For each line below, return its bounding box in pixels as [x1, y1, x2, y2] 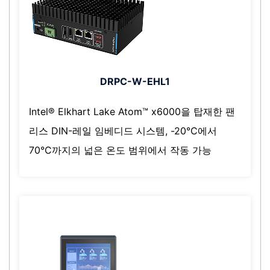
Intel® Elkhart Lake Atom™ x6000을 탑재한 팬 [29, 105, 235, 118]
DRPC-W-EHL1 [100, 75, 170, 87]
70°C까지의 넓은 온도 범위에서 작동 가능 [29, 143, 212, 156]
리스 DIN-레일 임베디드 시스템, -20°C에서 [29, 124, 217, 137]
